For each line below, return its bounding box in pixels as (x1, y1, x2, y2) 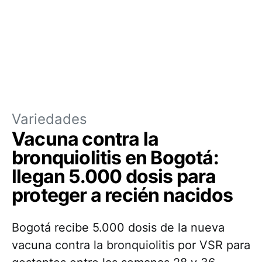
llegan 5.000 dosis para (12, 165, 216, 188)
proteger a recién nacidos (12, 184, 233, 206)
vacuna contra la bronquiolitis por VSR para (12, 238, 250, 252)
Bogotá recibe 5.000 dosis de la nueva (12, 220, 225, 235)
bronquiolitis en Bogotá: (12, 146, 219, 169)
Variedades (12, 111, 87, 127)
